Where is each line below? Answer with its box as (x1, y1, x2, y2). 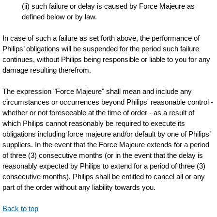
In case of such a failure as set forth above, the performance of (2, 34, 200, 42)
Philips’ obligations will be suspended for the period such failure (2, 45, 200, 53)
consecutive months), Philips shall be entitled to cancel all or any (2, 172, 205, 181)
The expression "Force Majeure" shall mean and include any (2, 87, 192, 95)
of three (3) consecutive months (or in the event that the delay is (2, 151, 203, 159)
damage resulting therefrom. (2, 66, 92, 74)
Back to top (2, 204, 39, 213)
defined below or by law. (22, 13, 97, 21)
